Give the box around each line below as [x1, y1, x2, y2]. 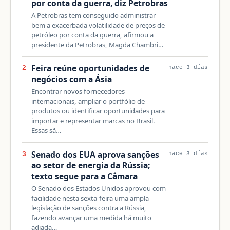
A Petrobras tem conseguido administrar [31, 10, 156, 20]
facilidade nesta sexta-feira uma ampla [31, 193, 149, 203]
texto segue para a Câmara [31, 170, 138, 182]
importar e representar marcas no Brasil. [31, 116, 155, 126]
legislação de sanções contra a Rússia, [31, 203, 146, 213]
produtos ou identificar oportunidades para [31, 106, 165, 116]
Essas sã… [31, 126, 61, 136]
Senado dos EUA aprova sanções [31, 148, 159, 160]
